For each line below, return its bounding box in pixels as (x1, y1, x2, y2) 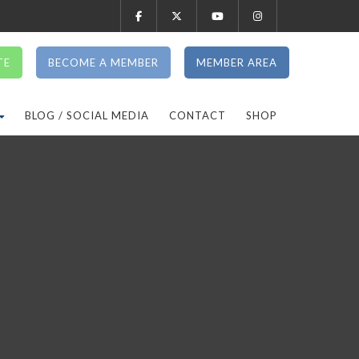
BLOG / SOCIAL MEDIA (25, 109, 149, 122)
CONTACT (169, 109, 226, 122)
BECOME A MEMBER (48, 56, 159, 69)
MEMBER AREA (196, 56, 277, 69)
